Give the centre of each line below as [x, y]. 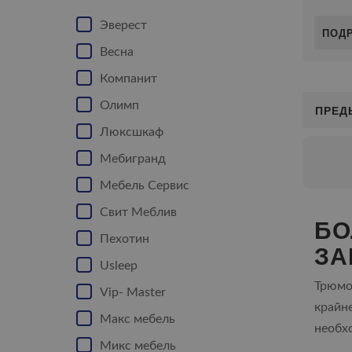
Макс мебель [137, 319]
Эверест [123, 25]
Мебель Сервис [145, 185]
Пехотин [125, 239]
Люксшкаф [132, 132]
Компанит [128, 79]
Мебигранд [133, 159]
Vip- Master [133, 292]
